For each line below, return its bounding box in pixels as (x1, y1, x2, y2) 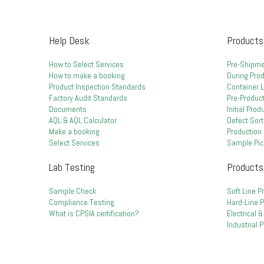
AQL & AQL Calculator (48, 115, 118, 126)
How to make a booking (48, 70, 125, 81)
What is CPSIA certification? (48, 208, 139, 219)
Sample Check (48, 186, 96, 196)
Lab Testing (48, 160, 95, 174)
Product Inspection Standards (48, 81, 146, 92)
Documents (48, 104, 87, 114)
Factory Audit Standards (48, 93, 129, 103)
